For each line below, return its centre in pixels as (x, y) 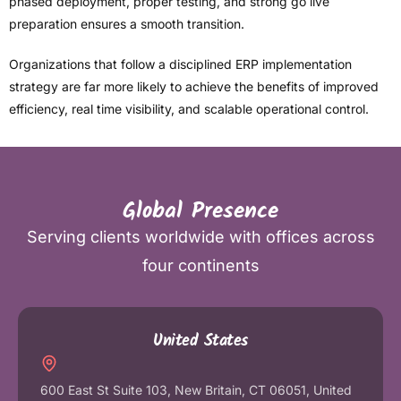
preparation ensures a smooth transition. (127, 24)
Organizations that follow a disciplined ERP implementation (180, 64)
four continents (200, 266)
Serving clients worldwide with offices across (200, 237)
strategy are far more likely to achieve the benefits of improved (194, 87)
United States (200, 342)
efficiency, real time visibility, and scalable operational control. (189, 109)
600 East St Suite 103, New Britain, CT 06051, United (196, 390)
